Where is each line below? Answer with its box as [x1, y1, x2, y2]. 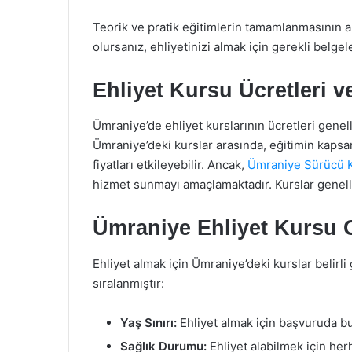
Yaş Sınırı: [120, 314, 177, 330]
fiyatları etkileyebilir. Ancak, [93, 157, 247, 172]
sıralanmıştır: [93, 275, 164, 291]
